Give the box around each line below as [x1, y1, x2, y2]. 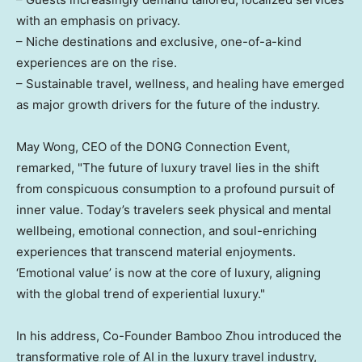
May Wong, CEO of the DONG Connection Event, [16, 139, 290, 155]
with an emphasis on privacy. [16, 13, 180, 29]
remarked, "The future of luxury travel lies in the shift [16, 160, 319, 176]
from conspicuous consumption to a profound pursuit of [16, 181, 335, 197]
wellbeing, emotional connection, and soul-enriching [16, 223, 317, 239]
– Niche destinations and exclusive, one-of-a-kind [16, 34, 301, 50]
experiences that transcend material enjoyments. [16, 244, 296, 260]
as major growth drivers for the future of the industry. [16, 97, 323, 113]
